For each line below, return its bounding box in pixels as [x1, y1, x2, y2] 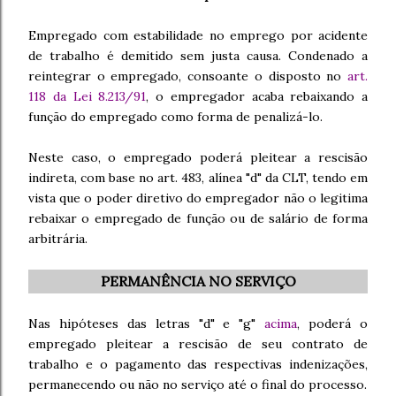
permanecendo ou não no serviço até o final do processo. [28, 377, 367, 392]
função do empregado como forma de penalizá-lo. [28, 109, 323, 125]
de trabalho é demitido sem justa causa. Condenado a [28, 48, 368, 64]
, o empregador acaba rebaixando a [146, 88, 368, 104]
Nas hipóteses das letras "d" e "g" [28, 316, 265, 331]
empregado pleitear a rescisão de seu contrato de [28, 336, 368, 352]
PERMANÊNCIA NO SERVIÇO [100, 272, 296, 290]
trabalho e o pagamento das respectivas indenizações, [28, 356, 368, 372]
